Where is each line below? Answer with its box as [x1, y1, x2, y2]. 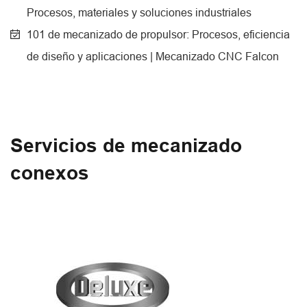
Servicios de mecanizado [10, 134, 242, 158]
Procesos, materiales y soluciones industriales [27, 6, 251, 19]
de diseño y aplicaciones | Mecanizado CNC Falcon [27, 50, 279, 63]
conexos [10, 162, 89, 185]
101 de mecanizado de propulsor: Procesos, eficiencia [27, 28, 290, 41]
